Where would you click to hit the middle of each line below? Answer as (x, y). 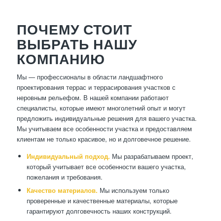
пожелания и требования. (64, 177)
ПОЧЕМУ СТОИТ (74, 29)
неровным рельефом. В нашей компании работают (92, 97)
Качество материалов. (62, 190)
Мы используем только (133, 190)
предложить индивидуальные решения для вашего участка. (107, 118)
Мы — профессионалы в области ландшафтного (90, 76)
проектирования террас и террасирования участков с (96, 87)
